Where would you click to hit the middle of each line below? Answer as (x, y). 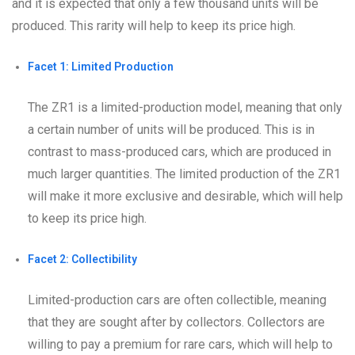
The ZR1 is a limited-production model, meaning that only (185, 107)
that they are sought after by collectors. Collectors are (176, 322)
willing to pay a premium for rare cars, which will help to (180, 344)
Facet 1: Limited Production (101, 66)
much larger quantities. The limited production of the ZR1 (184, 174)
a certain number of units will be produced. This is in (171, 129)
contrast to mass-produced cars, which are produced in (179, 151)
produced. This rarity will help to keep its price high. (154, 25)
